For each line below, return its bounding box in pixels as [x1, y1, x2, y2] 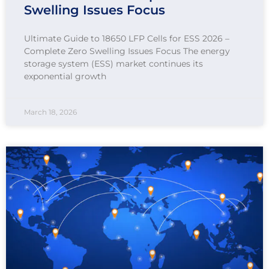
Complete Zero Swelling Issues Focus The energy [24, 46, 230, 57]
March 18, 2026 [24, 107, 77, 117]
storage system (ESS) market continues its [24, 58, 203, 70]
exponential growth [24, 71, 106, 82]
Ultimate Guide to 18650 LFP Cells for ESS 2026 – [24, 33, 229, 44]
